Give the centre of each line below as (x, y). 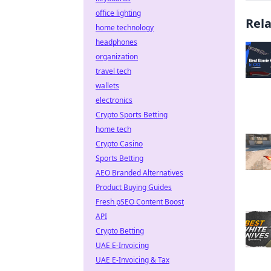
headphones (116, 42)
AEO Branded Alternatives (139, 173)
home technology (125, 28)
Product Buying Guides (134, 187)
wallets (107, 86)
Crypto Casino (119, 144)
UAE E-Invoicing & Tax (132, 260)
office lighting (118, 13)
